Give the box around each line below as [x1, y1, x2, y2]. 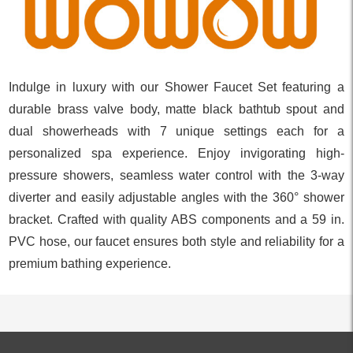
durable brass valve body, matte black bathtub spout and [9, 102, 344, 117]
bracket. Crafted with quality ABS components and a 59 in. [9, 213, 344, 227]
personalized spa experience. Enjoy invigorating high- [9, 147, 344, 161]
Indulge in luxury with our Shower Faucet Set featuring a [9, 80, 344, 95]
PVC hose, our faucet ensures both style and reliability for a [9, 235, 344, 249]
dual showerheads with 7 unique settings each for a [9, 124, 344, 139]
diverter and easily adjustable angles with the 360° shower [9, 191, 344, 205]
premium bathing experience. [9, 257, 172, 271]
